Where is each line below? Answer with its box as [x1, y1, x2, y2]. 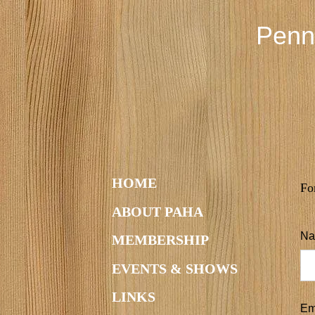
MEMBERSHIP [112, 232, 209, 248]
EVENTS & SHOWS [112, 260, 238, 276]
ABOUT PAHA [112, 203, 203, 219]
